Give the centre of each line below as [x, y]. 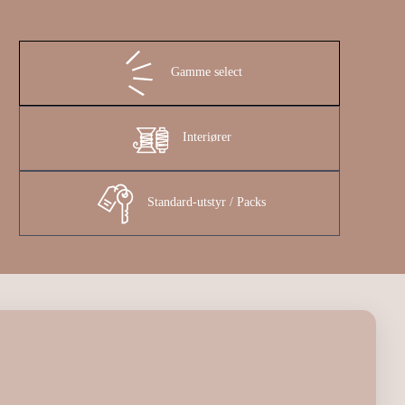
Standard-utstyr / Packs [207, 202]
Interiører [207, 137]
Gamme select [207, 71]
